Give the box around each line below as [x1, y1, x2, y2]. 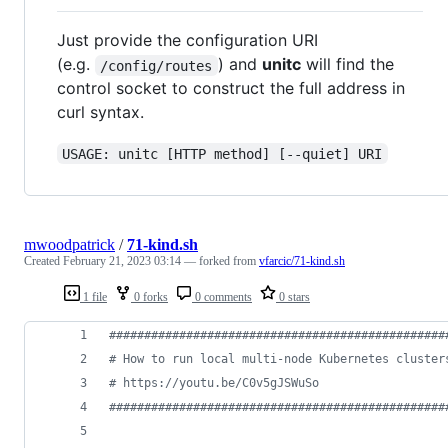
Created [24, 254, 63, 269]
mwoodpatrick [24, 236, 115, 254]
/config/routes [100, 57, 213, 74]
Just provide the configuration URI [57, 30, 318, 51]
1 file [80, 290, 107, 305]
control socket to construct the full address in [57, 78, 405, 99]
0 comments [192, 290, 252, 305]
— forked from [184, 254, 259, 269]
